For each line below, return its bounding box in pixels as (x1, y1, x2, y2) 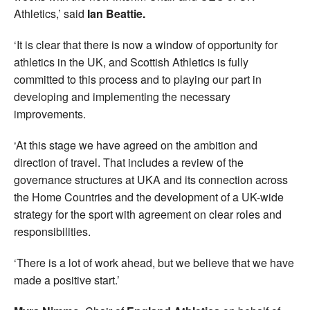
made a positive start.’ (14, 272, 120, 289)
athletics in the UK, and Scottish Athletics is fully (14, 54, 248, 71)
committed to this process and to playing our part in (14, 71, 262, 88)
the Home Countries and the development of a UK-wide (14, 189, 284, 206)
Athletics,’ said (14, 6, 84, 22)
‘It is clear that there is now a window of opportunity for (14, 37, 277, 53)
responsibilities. (14, 224, 91, 240)
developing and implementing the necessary (14, 89, 230, 105)
